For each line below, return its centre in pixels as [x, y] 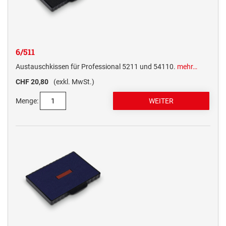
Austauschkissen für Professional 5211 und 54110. [96, 67]
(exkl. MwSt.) [74, 82]
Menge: [27, 101]
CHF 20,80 [32, 82]
